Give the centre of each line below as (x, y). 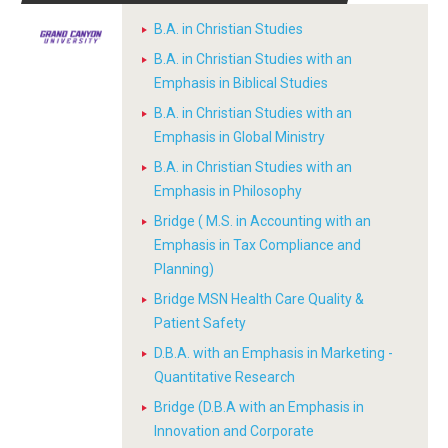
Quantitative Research (224, 377)
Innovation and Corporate (234, 431)
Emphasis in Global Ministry (239, 137)
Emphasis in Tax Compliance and (257, 245)
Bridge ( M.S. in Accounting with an (262, 221)
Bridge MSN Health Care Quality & (259, 299)
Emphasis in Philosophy (228, 191)
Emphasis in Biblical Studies (241, 83)
